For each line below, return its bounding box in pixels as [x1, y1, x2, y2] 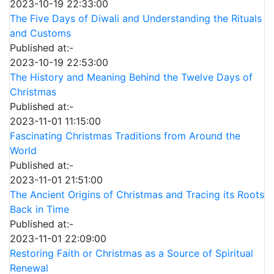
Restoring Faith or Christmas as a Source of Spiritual [10, 247, 253, 260]
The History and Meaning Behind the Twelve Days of [10, 71, 253, 84]
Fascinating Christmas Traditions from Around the [10, 130, 240, 143]
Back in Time [10, 203, 69, 216]
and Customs [10, 27, 71, 40]
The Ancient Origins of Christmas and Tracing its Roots [10, 188, 264, 201]
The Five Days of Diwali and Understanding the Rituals [10, 12, 262, 25]
